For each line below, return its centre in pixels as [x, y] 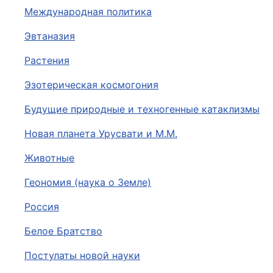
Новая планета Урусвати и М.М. [101, 133]
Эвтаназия [50, 36]
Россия [42, 207]
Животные [49, 158]
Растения [47, 60]
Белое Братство [63, 231]
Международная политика [88, 12]
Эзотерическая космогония [91, 85]
